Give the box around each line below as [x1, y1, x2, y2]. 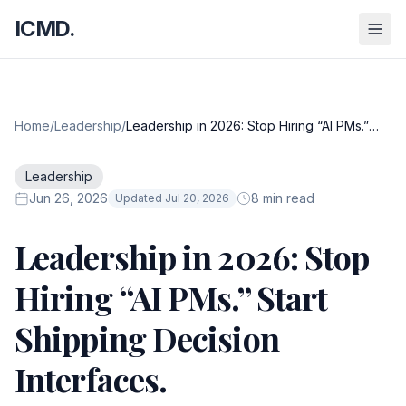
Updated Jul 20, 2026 [115, 191, 229, 205]
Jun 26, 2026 [29, 190, 108, 206]
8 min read [251, 190, 314, 206]
